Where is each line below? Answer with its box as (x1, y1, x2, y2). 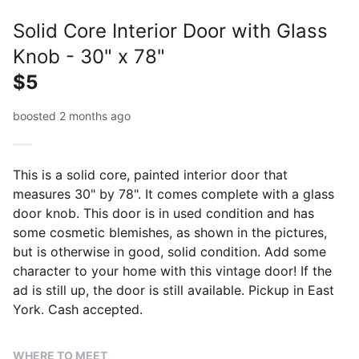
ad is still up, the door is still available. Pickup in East (13, 281, 334, 298)
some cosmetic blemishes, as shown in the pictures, (13, 224, 327, 240)
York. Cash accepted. (13, 301, 143, 317)
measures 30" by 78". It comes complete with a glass (13, 185, 334, 202)
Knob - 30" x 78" (13, 44, 165, 68)
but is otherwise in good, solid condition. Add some (13, 243, 326, 260)
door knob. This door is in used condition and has (13, 204, 314, 221)
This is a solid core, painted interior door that (13, 166, 288, 183)
